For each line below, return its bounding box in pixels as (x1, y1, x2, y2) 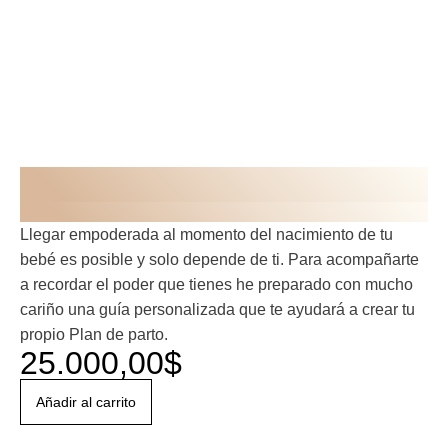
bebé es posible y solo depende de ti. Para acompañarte (20, 250, 419, 268)
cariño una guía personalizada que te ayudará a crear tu (20, 300, 415, 318)
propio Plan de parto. (20, 325, 168, 343)
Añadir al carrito (36, 393, 136, 410)
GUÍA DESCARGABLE (20, 200, 226, 223)
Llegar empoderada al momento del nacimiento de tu (20, 225, 393, 243)
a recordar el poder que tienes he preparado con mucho (20, 275, 413, 293)
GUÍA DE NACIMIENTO (20, 164, 393, 204)
